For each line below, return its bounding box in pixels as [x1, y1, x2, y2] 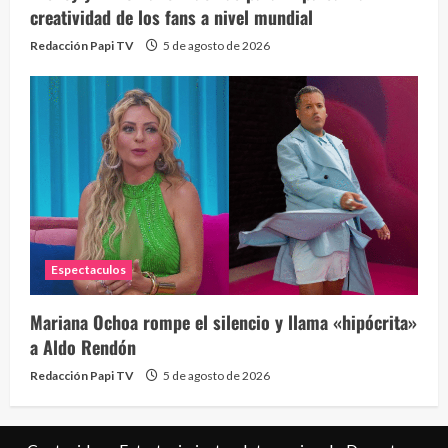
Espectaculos [51, 261, 127, 277]
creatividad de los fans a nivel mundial [30, 3, 313, 30]
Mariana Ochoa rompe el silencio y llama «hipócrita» [30, 308, 417, 335]
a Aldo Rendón [30, 333, 136, 360]
